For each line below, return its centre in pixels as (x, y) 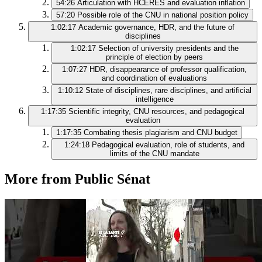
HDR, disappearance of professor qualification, (168, 70)
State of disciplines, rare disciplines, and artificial (168, 91)
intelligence (154, 99)
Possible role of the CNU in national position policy (163, 15)
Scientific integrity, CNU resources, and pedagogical (156, 112)
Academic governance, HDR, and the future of (156, 27)
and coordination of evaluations (154, 78)
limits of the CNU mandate (154, 154)
